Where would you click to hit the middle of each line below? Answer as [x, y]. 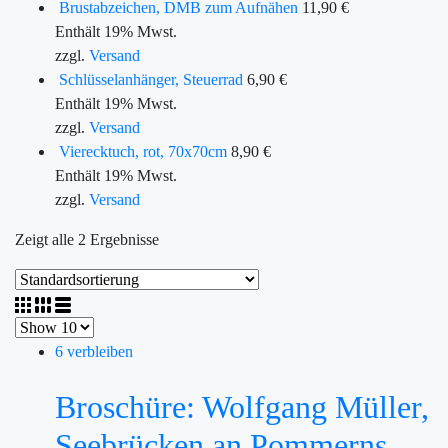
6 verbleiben [94, 351]
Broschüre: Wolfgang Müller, [242, 407]
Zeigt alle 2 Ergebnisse [87, 239]
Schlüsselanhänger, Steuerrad [151, 79]
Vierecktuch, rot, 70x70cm [143, 151]
